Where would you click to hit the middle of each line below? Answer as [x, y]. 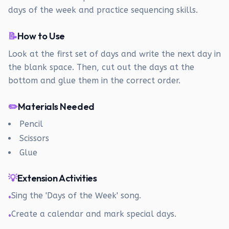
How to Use [41, 36]
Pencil [31, 124]
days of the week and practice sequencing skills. [103, 10]
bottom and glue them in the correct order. [94, 81]
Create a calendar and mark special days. [94, 214]
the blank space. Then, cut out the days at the [101, 67]
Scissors [34, 138]
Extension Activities [57, 178]
